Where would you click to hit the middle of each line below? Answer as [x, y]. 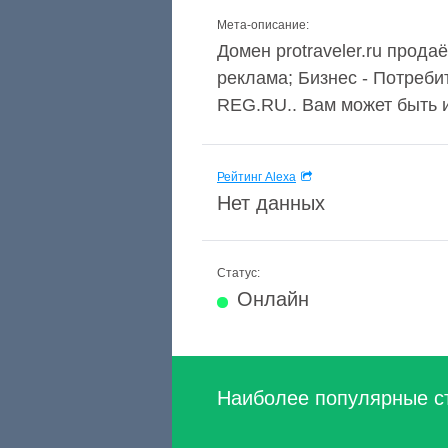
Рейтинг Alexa [256, 177]
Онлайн [273, 299]
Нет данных [271, 203]
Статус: [238, 273]
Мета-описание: [263, 25]
